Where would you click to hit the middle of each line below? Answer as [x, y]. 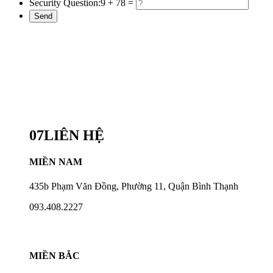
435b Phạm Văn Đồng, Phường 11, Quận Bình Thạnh [134, 186]
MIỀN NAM [56, 162]
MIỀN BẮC [55, 255]
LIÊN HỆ [74, 136]
